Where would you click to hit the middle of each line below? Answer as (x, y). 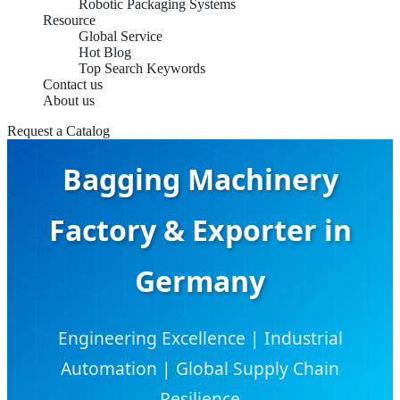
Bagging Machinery (200, 179)
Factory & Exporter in (200, 230)
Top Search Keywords (142, 68)
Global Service (121, 36)
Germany (200, 281)
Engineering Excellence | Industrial (200, 338)
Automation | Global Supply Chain (200, 369)
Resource (69, 20)
